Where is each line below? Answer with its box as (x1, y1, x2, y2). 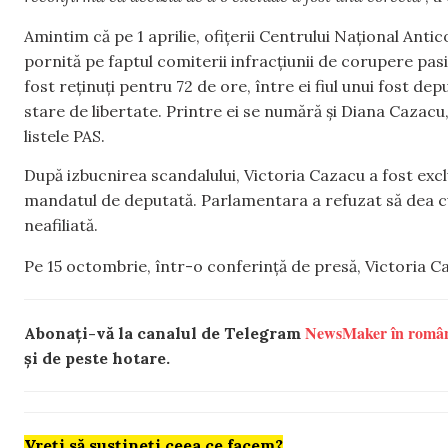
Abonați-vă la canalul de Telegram (24, 322, 305, 343)
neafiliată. (24, 215, 98, 236)
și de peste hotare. (24, 347, 170, 368)
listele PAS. (24, 125, 105, 146)
